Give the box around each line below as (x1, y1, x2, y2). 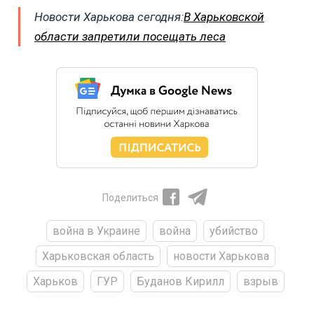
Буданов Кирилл (136, 275, 224, 289)
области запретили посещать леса (34, 29, 226, 44)
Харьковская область (41, 250, 154, 264)
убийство (210, 224, 258, 238)
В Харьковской (184, 10, 264, 25)
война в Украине (53, 224, 140, 238)
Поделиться (102, 192, 158, 204)
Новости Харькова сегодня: (34, 10, 184, 25)
